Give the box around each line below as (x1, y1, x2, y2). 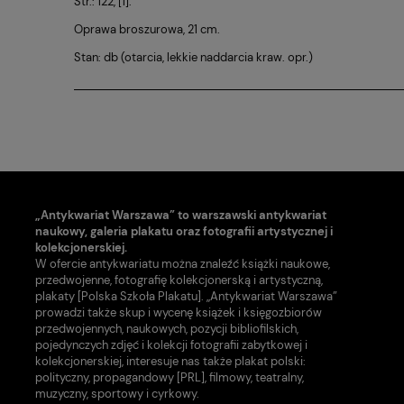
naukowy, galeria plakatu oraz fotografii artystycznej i (35, 224, 334, 240)
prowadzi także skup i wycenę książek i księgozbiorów (35, 305, 323, 321)
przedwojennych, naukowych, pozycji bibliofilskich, (35, 321, 299, 337)
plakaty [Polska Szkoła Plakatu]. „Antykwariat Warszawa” (35, 289, 338, 305)
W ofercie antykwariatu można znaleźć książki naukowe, (35, 256, 331, 272)
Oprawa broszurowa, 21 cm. (74, 21, 220, 37)
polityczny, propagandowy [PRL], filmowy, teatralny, (35, 370, 305, 386)
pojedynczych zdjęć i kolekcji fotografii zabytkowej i (35, 337, 308, 353)
